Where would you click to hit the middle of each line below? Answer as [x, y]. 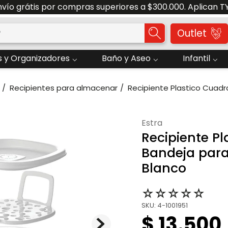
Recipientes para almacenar [63, 88]
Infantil [196, 58]
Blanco [164, 168]
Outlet [192, 33]
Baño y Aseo [126, 58]
